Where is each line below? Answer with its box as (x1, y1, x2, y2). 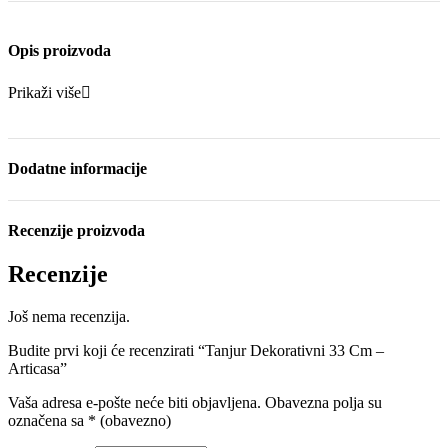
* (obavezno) (88, 412, 171, 430)
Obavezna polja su (265, 394, 382, 412)
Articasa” (8, 360, 67, 378)
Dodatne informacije (8, 160, 147, 178)
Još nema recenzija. (8, 308, 130, 326)
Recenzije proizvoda (8, 221, 145, 239)
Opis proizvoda (8, 41, 111, 59)
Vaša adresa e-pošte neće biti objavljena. (8, 394, 261, 412)
